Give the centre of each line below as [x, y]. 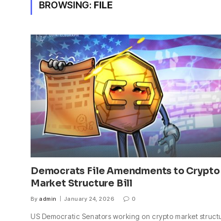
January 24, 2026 [90, 199]
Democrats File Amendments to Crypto [125, 171]
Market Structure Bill [82, 183]
